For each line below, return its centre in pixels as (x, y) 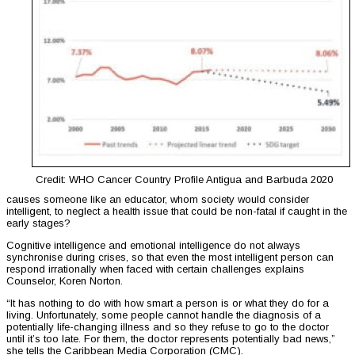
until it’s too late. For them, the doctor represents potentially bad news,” (171, 339)
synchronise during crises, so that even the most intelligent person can (170, 258)
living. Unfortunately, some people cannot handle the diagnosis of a (164, 315)
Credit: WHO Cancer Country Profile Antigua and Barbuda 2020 (184, 180)
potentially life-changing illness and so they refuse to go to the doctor (168, 327)
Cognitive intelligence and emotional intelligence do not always (153, 246)
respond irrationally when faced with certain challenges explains (155, 269)
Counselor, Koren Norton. (65, 281)
